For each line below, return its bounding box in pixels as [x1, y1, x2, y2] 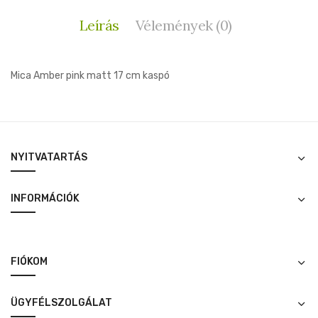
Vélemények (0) [135, 16, 232, 34]
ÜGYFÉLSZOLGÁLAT [11, 296, 112, 309]
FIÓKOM [11, 255, 48, 268]
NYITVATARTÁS [11, 150, 87, 163]
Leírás [79, 16, 119, 34]
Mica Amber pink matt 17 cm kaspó [11, 69, 170, 82]
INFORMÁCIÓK [11, 192, 79, 204]
